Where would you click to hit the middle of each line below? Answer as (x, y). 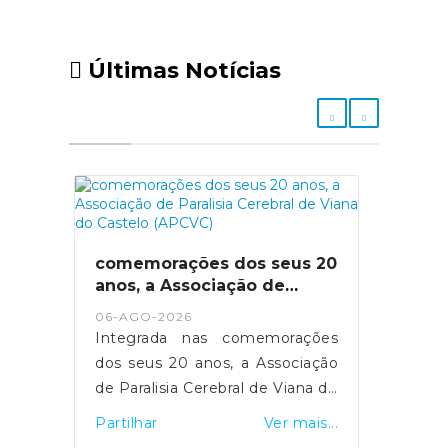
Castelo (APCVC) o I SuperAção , (216, 412)
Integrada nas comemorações (216, 337)
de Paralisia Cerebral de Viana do (216, 387)
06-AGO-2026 (143, 316)
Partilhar (126, 422)
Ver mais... (300, 422)
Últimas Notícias (181, 70)
